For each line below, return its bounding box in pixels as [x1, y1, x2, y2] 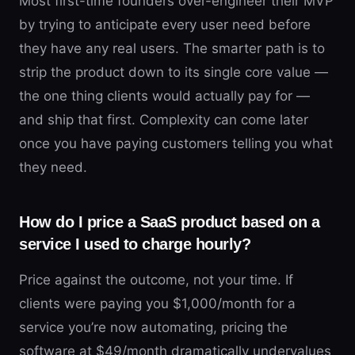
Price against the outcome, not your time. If [19, 272, 293, 288]
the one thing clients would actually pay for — [19, 88, 310, 104]
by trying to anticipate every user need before [19, 17, 311, 32]
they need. [19, 159, 87, 175]
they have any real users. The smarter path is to [19, 40, 325, 56]
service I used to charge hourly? [19, 235, 250, 253]
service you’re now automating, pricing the [19, 319, 288, 335]
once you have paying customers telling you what [19, 136, 333, 151]
